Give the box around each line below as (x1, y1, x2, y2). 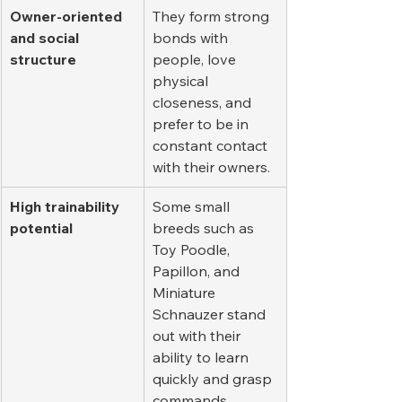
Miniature (153, 284, 219, 302)
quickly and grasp (153, 370, 275, 389)
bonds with (153, 29, 232, 48)
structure (10, 50, 76, 69)
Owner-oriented (10, 7, 126, 26)
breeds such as (153, 219, 258, 238)
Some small (153, 197, 233, 216)
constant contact (153, 136, 271, 155)
